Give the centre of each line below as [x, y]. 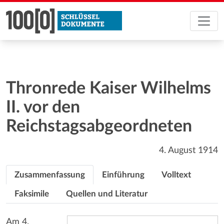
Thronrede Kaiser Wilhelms [108, 88]
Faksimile [32, 194]
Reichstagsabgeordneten [99, 126]
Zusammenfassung [50, 175]
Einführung [123, 175]
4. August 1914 [188, 150]
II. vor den [43, 107]
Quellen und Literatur [107, 194]
